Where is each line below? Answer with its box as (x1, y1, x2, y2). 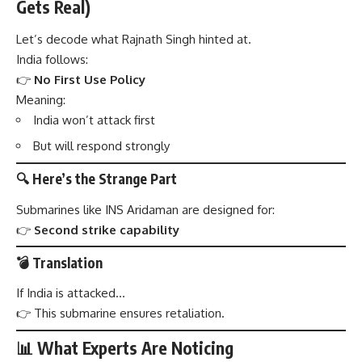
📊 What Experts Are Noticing (16, 337, 234, 360)
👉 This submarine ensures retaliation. (16, 305, 225, 322)
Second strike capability (34, 221, 179, 238)
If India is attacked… (16, 285, 125, 301)
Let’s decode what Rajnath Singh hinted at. (16, 31, 251, 47)
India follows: (16, 51, 88, 67)
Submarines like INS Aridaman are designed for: (16, 201, 275, 217)
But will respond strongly (33, 138, 170, 154)
